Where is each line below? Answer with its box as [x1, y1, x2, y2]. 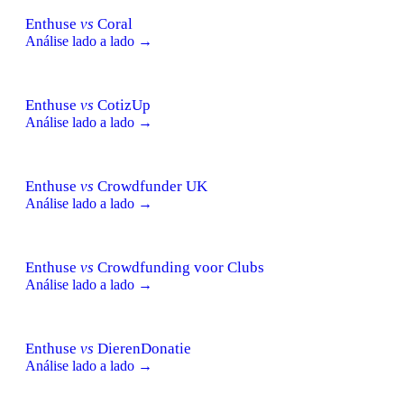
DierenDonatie [94, 339, 191, 357]
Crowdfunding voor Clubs [94, 258, 264, 276]
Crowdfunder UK [94, 177, 207, 195]
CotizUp [94, 96, 151, 114]
